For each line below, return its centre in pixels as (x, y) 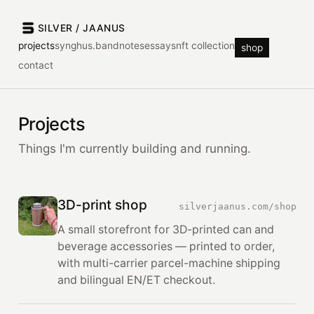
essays (160, 45)
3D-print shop (102, 205)
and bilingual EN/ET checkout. (136, 280)
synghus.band (87, 45)
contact (35, 66)
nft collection (205, 45)
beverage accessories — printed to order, (166, 246)
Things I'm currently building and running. (134, 149)
